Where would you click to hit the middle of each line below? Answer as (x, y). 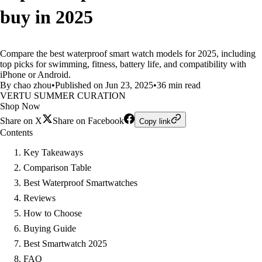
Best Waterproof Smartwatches (80, 183)
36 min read (179, 85)
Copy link (155, 121)
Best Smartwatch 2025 (65, 244)
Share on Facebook (88, 121)
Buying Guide (50, 228)
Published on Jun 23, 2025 (104, 85)
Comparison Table (57, 168)
